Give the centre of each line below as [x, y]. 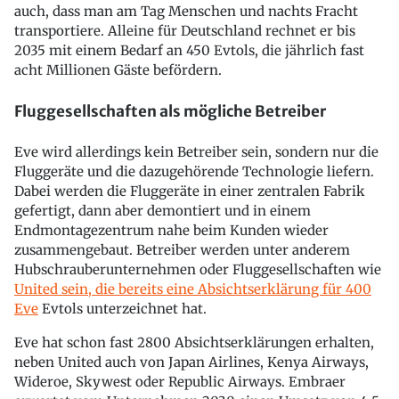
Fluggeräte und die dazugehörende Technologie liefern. [194, 172]
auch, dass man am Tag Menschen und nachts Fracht [186, 12]
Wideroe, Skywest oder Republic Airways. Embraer [180, 382]
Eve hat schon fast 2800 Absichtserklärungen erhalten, [194, 343]
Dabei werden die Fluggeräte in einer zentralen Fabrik [190, 191]
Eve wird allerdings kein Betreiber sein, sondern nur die [196, 152]
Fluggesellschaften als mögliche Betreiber [170, 111]
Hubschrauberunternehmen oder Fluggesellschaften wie [198, 270]
